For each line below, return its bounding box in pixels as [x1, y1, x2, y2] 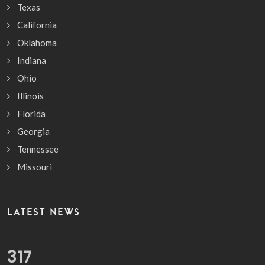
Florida [17, 108, 46, 119]
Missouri [17, 161, 52, 173]
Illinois [17, 91, 44, 102]
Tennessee [17, 144, 59, 155]
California [17, 20, 57, 31]
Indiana [17, 55, 46, 66]
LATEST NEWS [7, 206, 80, 218]
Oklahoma [17, 37, 57, 49]
